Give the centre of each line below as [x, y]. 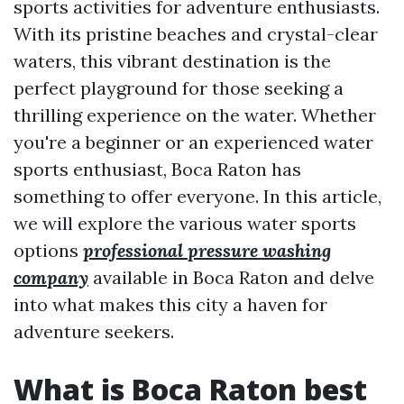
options [48, 250]
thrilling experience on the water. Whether [195, 115]
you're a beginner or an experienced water [193, 142]
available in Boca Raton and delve [231, 277]
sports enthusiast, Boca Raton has [157, 169]
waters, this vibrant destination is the [172, 61]
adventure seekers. [94, 331]
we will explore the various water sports [185, 223]
